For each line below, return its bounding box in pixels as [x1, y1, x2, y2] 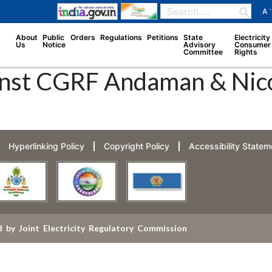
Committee [183, 47, 223, 56]
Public [42, 32, 64, 42]
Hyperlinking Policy [8, 141, 84, 152]
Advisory [183, 39, 216, 49]
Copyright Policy [103, 141, 169, 152]
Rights [234, 47, 258, 56]
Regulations [100, 32, 142, 42]
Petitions [146, 32, 178, 42]
